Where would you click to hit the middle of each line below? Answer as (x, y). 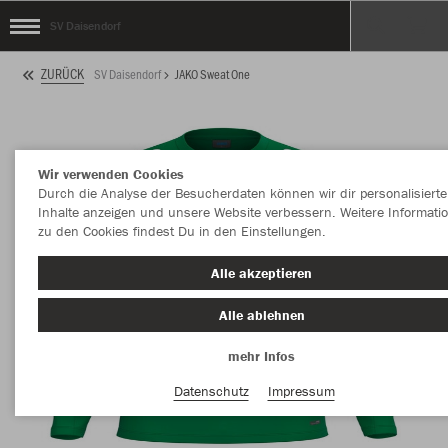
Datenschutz (211, 390)
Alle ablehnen (261, 314)
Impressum (301, 390)
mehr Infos (261, 356)
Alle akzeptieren (261, 273)
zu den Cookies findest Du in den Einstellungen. (181, 231)
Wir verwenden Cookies (110, 174)
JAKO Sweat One (212, 73)
